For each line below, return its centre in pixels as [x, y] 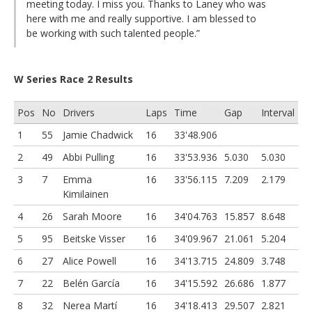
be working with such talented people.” [113, 33]
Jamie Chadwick [98, 134]
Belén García [91, 283]
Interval [278, 112]
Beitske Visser [94, 238]
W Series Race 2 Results [73, 79]
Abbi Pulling [88, 157]
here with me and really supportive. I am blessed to [141, 18]
